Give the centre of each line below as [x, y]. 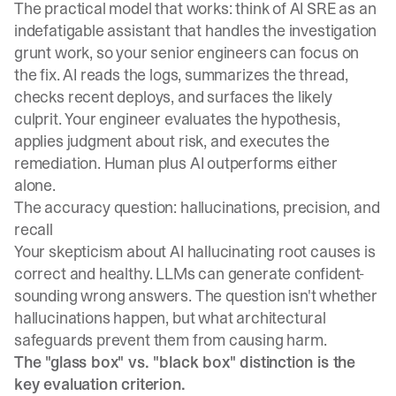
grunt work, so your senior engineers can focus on [187, 53]
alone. [35, 185]
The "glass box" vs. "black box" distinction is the [185, 362]
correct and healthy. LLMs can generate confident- [190, 274]
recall [34, 229]
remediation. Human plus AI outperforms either [176, 163]
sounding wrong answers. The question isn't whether [196, 296]
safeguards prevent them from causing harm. [171, 340]
